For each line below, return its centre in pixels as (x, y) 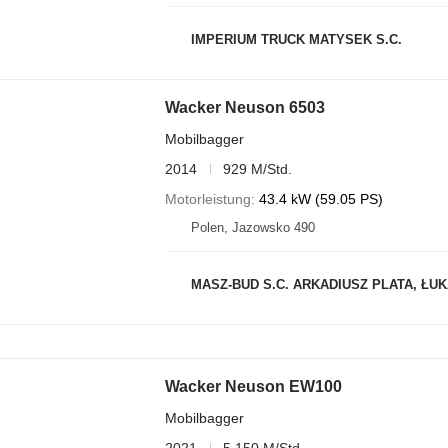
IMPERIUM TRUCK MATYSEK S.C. (296, 40)
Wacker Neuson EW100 (253, 386)
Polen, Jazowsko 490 (252, 227)
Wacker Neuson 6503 (244, 107)
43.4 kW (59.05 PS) (320, 198)
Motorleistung (207, 198)
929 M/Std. (257, 168)
